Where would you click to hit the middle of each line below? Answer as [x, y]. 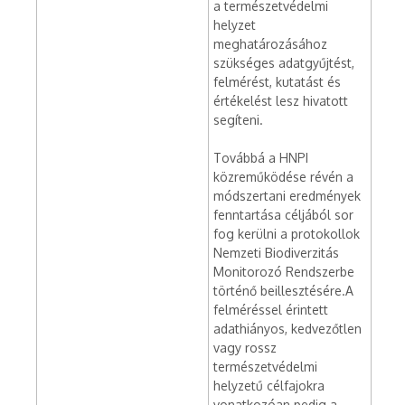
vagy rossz [245, 348]
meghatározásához [270, 44]
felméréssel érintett [271, 310]
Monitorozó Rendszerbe [284, 272]
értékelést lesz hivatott [281, 101]
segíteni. [238, 120]
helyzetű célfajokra [269, 386]
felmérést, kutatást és [277, 82]
